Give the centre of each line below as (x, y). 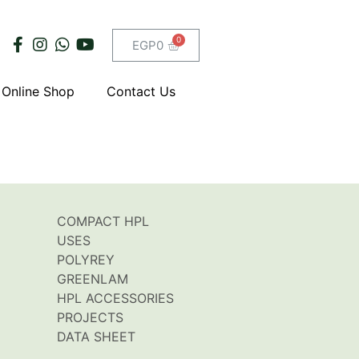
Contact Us (141, 91)
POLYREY (86, 260)
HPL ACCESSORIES (115, 298)
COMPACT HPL (103, 222)
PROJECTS (90, 318)
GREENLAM (93, 279)
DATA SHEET (96, 337)
